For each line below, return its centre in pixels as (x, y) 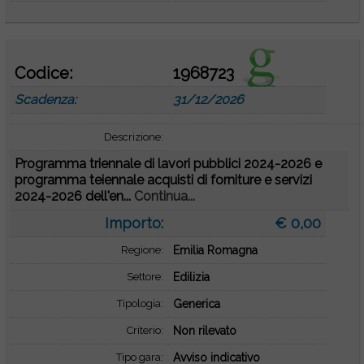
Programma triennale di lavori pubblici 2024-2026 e (169, 164)
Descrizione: (133, 137)
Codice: (44, 73)
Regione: (142, 250)
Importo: (134, 223)
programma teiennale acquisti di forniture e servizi (164, 180)
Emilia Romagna (215, 250)
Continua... (165, 196)
